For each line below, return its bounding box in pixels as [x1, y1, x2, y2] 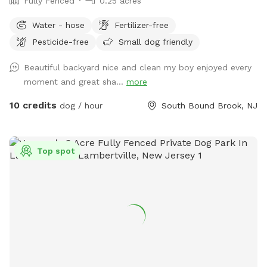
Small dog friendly [119, 36, 193, 46]
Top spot [37, 145, 74, 156]
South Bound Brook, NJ [162, 100, 257, 110]
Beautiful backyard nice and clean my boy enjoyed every [24, 62, 252, 72]
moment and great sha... [24, 76, 126, 86]
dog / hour [57, 100, 103, 110]
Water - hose [32, 20, 85, 30]
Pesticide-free [32, 36, 89, 46]
